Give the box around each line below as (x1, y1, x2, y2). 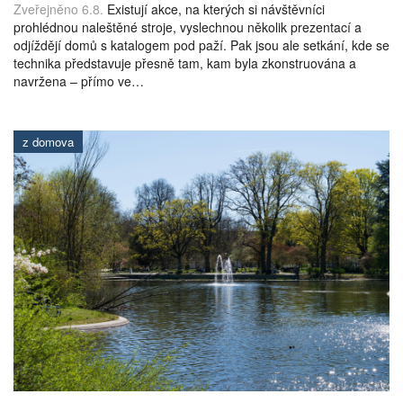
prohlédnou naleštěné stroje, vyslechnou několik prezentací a (13, 17, 362, 36)
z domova (22, 132, 74, 150)
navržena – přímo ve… (13, 71, 144, 90)
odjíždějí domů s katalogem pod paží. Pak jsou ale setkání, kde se (13, 35, 390, 54)
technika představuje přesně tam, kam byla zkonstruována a (13, 53, 356, 72)
